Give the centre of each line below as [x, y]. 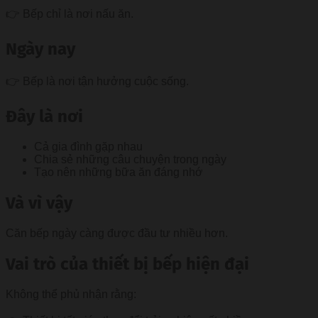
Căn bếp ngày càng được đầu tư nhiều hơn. [117, 233]
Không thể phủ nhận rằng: [71, 294]
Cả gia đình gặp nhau [88, 146]
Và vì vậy [39, 203]
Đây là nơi [44, 117]
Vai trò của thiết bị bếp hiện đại [127, 264]
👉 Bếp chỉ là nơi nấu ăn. [70, 14]
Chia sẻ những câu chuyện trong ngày [130, 159]
